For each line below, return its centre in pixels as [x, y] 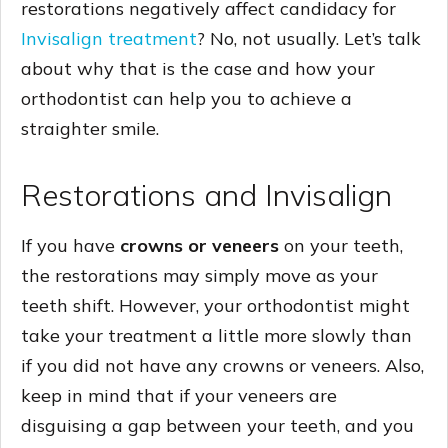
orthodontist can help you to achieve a [186, 98]
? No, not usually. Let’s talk [309, 38]
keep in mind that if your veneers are [179, 395]
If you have [70, 245]
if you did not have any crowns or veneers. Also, [222, 365]
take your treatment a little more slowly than [216, 335]
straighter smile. [90, 128]
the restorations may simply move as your [199, 275]
